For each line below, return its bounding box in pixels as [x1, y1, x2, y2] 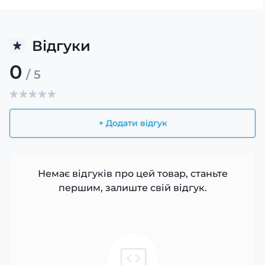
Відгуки [32, 37, 91, 54]
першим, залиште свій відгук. [58, 182, 207, 193]
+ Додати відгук [98, 118, 167, 129]
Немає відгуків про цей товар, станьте [37, 168, 228, 179]
